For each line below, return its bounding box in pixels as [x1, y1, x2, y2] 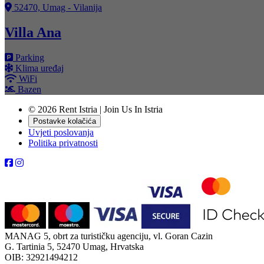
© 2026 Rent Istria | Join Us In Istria [28, 104, 163, 114]
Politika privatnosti [28, 137, 98, 148]
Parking [13, 52, 44, 62]
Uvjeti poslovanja [28, 127, 94, 137]
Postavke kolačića [33, 116, 96, 126]
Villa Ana [5, 24, 61, 40]
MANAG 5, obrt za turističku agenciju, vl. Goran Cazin [5, 230, 213, 241]
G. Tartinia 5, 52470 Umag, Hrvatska [5, 241, 144, 252]
